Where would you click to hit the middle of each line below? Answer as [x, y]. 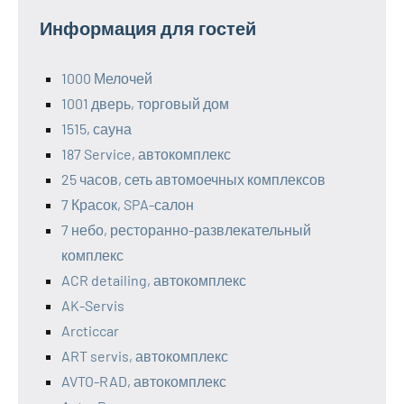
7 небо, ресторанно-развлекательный [186, 230]
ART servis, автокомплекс [145, 356]
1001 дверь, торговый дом [145, 103]
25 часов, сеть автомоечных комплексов [193, 179]
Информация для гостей [148, 28]
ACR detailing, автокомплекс [154, 280]
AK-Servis [93, 305]
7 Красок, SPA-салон [128, 204]
